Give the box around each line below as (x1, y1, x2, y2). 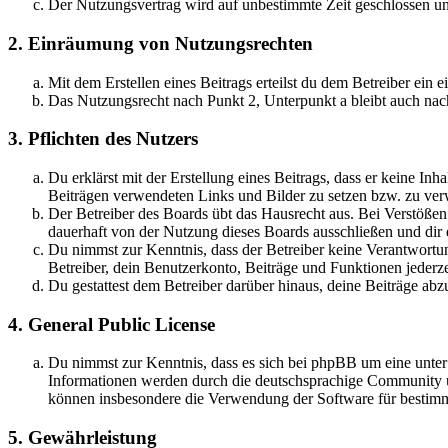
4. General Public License (8, 313, 215, 335)
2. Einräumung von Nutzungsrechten (8, 32, 313, 54)
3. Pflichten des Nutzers (8, 128, 198, 150)
